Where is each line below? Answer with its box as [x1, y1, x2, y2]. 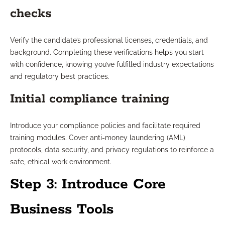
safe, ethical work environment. [10, 158, 111, 166]
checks [10, 6, 52, 22]
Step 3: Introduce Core [10, 175, 166, 194]
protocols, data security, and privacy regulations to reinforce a [10, 146, 214, 154]
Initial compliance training [10, 91, 169, 107]
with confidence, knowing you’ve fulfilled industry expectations [10, 60, 214, 69]
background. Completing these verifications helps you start [10, 48, 204, 57]
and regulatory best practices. [10, 72, 109, 81]
